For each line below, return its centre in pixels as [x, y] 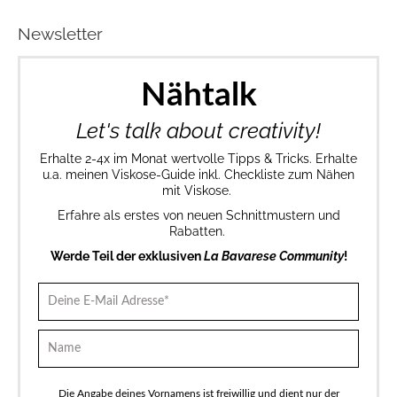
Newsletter [60, 33]
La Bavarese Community [273, 257]
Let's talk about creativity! [198, 131]
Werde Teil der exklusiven [127, 257]
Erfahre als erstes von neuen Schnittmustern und [198, 216]
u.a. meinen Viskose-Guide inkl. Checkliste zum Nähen [198, 175]
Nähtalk [198, 96]
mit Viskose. [198, 191]
